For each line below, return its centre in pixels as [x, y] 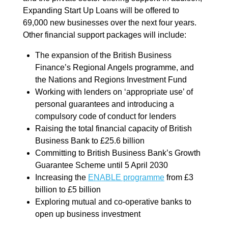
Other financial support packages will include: [105, 35]
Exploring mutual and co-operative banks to [113, 202]
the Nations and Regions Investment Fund [111, 79]
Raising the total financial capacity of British [113, 128]
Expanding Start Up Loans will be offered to [101, 10]
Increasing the [62, 177]
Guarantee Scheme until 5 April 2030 [102, 165]
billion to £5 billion [68, 189]
